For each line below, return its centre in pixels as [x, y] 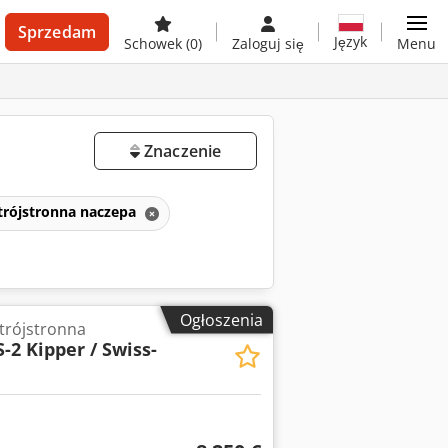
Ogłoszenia [221, 319]
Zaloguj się [268, 43]
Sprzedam [56, 32]
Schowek [155, 43]
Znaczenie [180, 151]
